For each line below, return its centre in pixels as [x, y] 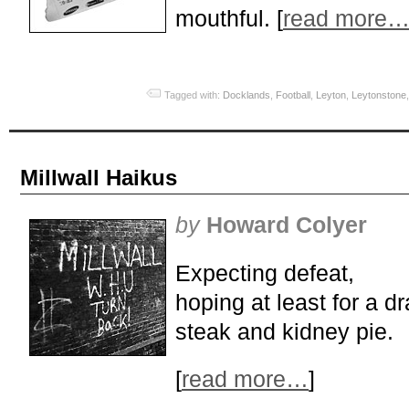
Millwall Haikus [99, 177]
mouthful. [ [229, 18]
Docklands [246, 95]
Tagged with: [194, 95]
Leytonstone [379, 95]
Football [293, 95]
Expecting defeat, [265, 273]
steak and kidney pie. [284, 331]
